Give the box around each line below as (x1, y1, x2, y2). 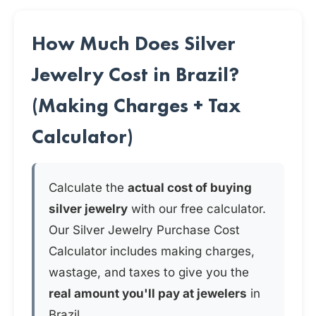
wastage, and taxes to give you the (49, 265, 249, 279)
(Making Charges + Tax (32, 93, 241, 118)
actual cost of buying (128, 181, 252, 195)
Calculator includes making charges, (49, 244, 255, 258)
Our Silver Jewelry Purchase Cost (49, 223, 240, 237)
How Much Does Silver (32, 31, 236, 56)
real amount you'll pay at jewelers (49, 286, 247, 300)
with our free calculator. (128, 202, 266, 216)
